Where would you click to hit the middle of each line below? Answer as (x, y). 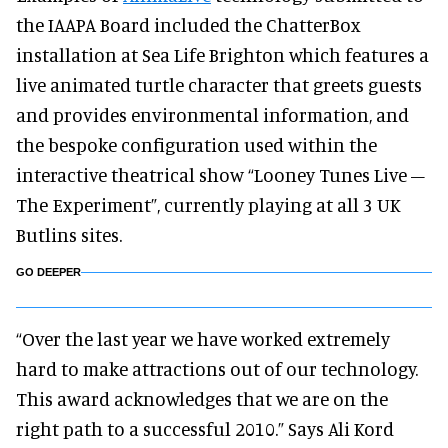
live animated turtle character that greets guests (219, 84)
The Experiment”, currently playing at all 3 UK (208, 204)
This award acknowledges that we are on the (202, 398)
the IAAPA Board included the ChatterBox (188, 24)
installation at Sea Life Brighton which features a (222, 54)
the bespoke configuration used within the (196, 144)
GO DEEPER (48, 272)
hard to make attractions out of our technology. (217, 368)
